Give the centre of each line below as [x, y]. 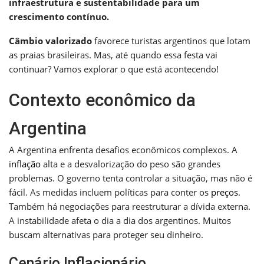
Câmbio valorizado [50, 40]
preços [225, 192]
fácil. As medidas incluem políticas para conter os [110, 192]
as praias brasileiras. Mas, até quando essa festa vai [113, 55]
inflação [25, 164]
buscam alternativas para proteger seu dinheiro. [106, 234]
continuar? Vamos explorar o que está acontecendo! [114, 69]
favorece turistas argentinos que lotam [171, 40]
